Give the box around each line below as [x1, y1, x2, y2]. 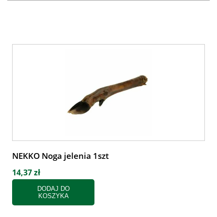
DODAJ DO [37, 185, 70, 192]
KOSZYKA [38, 192, 69, 200]
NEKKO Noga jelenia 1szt [12, 150, 109, 161]
